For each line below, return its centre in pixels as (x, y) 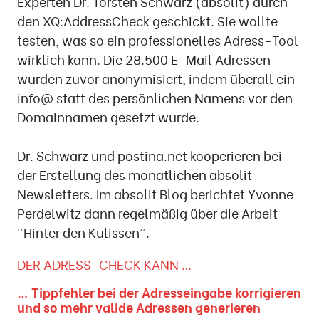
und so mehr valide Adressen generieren (139, 307)
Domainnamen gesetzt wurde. (108, 116)
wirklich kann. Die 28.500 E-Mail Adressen (144, 58)
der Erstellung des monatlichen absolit (135, 174)
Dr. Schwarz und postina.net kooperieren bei (150, 155)
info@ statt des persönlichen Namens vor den (155, 97)
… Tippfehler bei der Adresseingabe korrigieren (159, 292)
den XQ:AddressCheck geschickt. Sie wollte (147, 20)
